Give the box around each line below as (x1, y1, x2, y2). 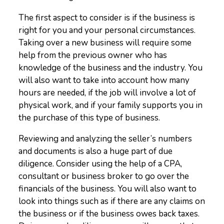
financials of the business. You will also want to (18, 183, 197, 194)
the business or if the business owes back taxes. (18, 208, 200, 219)
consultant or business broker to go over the (18, 170, 189, 182)
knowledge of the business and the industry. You (18, 62, 203, 73)
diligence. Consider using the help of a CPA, (18, 158, 182, 169)
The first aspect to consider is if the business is (18, 12, 195, 23)
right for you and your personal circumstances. (18, 24, 196, 36)
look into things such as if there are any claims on (18, 195, 205, 207)
